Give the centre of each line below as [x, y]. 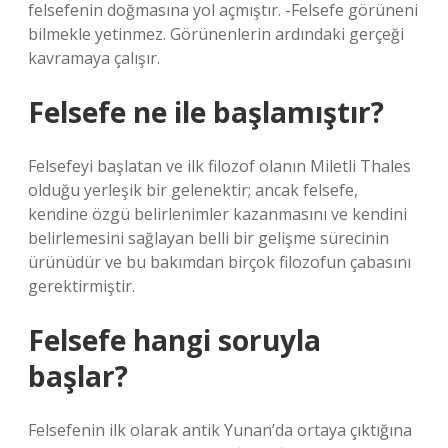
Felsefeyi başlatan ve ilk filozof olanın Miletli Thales [219, 166]
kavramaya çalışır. [94, 58]
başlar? [78, 376]
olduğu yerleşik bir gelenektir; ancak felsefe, [193, 190]
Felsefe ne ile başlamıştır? [206, 112]
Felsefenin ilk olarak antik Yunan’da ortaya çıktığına [220, 430]
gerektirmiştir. [81, 286]
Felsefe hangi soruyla [174, 340]
